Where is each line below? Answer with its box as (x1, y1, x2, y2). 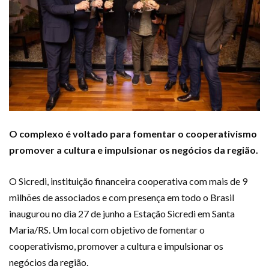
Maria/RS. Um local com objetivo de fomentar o (9, 224, 205, 236)
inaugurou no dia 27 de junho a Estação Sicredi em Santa (9, 208, 235, 220)
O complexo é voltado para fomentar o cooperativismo (9, 128, 257, 140)
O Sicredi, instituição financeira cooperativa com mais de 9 (9, 175, 247, 187)
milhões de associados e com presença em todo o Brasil (9, 192, 234, 204)
